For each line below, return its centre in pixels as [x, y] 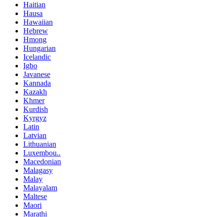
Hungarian [39, 48]
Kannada [37, 83]
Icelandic [37, 57]
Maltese [35, 196]
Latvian [35, 135]
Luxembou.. [42, 153]
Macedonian [42, 161]
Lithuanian [40, 144]
